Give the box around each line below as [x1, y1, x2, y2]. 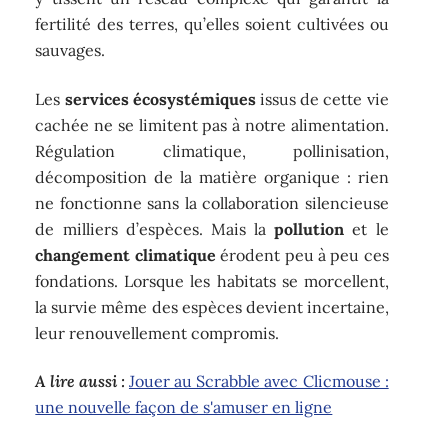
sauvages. [35, 40, 106, 61]
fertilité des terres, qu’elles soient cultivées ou [35, 14, 389, 35]
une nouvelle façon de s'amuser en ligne [35, 397, 333, 418]
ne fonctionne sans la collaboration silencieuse [35, 192, 389, 213]
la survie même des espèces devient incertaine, [35, 296, 389, 317]
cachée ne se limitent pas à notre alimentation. [35, 114, 389, 135]
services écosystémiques [64, 88, 256, 109]
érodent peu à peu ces [215, 244, 389, 265]
